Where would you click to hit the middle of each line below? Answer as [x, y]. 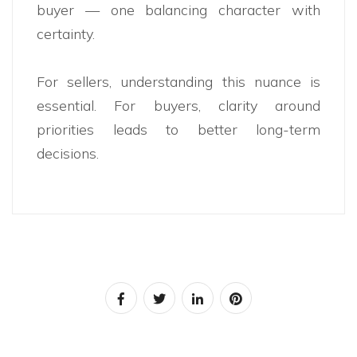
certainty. [66, 34]
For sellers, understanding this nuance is [178, 82]
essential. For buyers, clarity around [178, 106]
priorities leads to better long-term [178, 130]
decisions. [68, 154]
